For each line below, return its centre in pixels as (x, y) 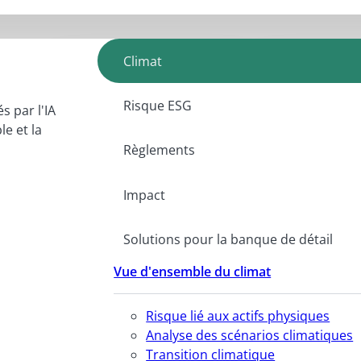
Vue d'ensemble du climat (193, 271)
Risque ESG (157, 106)
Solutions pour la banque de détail (228, 240)
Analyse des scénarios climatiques (250, 335)
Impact (144, 195)
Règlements (159, 150)
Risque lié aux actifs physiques (238, 315)
